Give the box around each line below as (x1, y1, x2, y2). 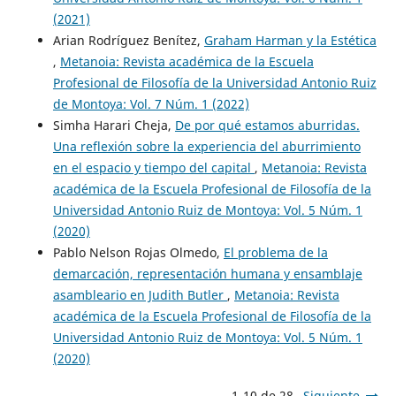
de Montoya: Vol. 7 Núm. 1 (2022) (52, 95, 249, 112)
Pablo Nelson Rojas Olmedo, (52, 243, 224, 261)
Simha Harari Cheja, (52, 116, 175, 133)
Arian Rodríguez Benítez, (52, 31, 204, 49)
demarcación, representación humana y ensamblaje (52, 264, 362, 282)
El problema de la (223, 243, 328, 261)
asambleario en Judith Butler (52, 286, 227, 303)
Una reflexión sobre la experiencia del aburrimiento (52, 137, 361, 155)
